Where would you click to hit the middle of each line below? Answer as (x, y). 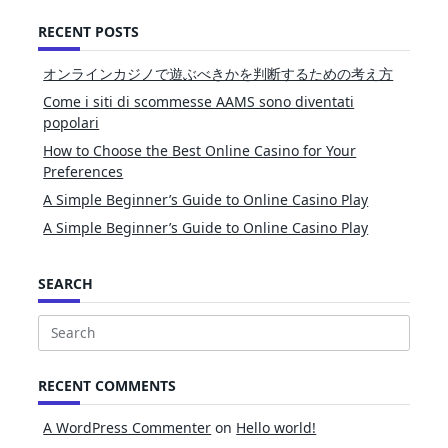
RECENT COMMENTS (107, 385)
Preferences (83, 172)
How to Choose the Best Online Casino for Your (200, 151)
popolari (71, 123)
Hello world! (276, 427)
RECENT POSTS (88, 32)
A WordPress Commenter (127, 427)
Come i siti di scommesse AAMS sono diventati (199, 102)
